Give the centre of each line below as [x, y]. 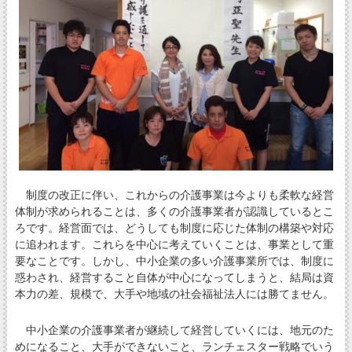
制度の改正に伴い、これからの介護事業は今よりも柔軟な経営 [174, 195]
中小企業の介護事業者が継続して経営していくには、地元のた [174, 330]
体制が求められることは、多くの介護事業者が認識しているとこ [174, 212]
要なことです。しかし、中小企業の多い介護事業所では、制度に [174, 261]
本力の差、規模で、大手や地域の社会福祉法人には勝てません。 [174, 294]
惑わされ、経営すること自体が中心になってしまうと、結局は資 [174, 278]
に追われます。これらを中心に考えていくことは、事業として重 [174, 245]
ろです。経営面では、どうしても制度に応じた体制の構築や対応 [174, 228]
